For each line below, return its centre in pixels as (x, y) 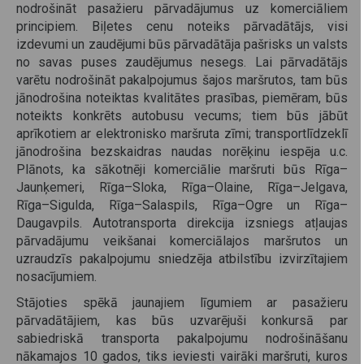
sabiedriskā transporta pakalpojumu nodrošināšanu (182, 338)
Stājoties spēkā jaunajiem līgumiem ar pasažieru (182, 302)
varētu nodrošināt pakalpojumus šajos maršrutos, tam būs (182, 80)
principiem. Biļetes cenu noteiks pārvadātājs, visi (182, 26)
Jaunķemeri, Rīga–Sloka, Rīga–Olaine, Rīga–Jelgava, (182, 187)
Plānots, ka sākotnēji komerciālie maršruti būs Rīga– (182, 169)
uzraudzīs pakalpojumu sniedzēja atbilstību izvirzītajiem (182, 258)
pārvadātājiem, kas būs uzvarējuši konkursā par (182, 320)
